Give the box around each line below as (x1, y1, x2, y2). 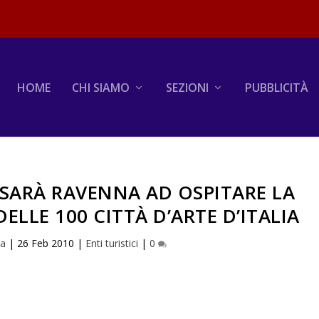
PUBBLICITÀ (244, 79, 308, 95)
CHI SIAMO (71, 79, 130, 95)
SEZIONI (165, 79, 209, 95)
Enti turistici (85, 236, 139, 250)
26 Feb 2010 (17, 236, 75, 250)
